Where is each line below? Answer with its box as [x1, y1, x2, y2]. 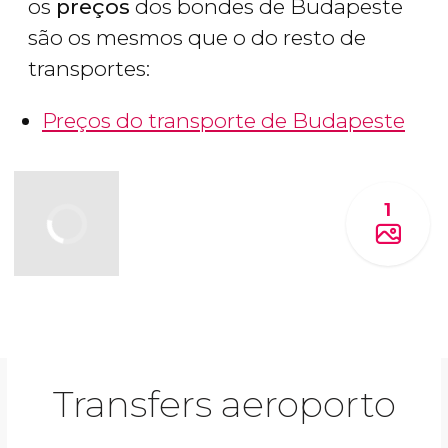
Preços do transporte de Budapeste [42, 108, 405, 134]
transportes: [28, 56, 155, 82]
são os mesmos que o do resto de [28, 25, 366, 51]
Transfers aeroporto [52, 382, 396, 427]
